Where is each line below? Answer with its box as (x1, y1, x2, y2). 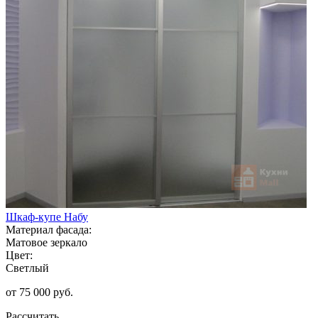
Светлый (6, 261, 49, 274)
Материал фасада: (6, 223, 92, 236)
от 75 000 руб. (6, 285, 73, 298)
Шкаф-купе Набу (6, 210, 88, 223)
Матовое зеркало (6, 236, 87, 248)
